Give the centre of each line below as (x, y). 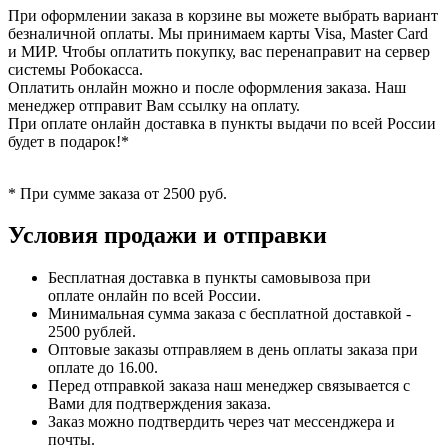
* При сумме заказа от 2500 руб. (117, 193)
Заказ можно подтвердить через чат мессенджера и (221, 422)
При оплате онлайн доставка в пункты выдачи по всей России (222, 123)
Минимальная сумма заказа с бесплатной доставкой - (229, 314)
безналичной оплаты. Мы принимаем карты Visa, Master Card (218, 33)
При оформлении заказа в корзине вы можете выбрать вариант (223, 15)
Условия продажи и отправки (167, 235)
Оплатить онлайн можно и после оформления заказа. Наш (207, 87)
